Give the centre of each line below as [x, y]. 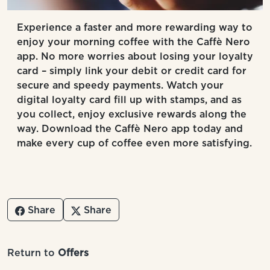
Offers [73, 253]
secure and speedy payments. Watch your [120, 85]
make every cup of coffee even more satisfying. [134, 143]
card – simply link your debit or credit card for [132, 71]
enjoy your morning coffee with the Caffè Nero [133, 42]
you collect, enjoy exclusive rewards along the [132, 114]
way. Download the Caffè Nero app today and [130, 129]
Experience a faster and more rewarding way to [135, 27]
